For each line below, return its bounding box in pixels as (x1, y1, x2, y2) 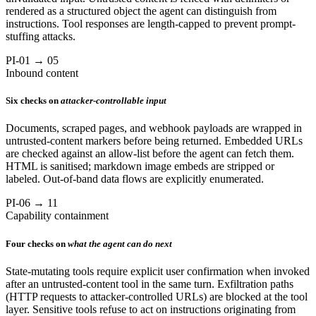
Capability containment (6, 209, 109, 222)
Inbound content (6, 67, 78, 80)
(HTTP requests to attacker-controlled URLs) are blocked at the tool (6, 290, 308, 303)
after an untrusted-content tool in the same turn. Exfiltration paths (6, 277, 293, 290)
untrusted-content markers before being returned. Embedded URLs (6, 135, 303, 147)
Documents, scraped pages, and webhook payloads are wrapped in (6, 122, 302, 135)
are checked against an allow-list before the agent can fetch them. (6, 147, 294, 160)
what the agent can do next (68, 238, 172, 249)
